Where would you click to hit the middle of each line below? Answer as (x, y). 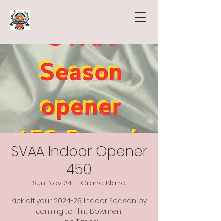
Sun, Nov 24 (52, 183)
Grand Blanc (103, 183)
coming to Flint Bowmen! (79, 211)
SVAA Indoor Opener (79, 152)
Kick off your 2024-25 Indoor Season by (79, 201)
